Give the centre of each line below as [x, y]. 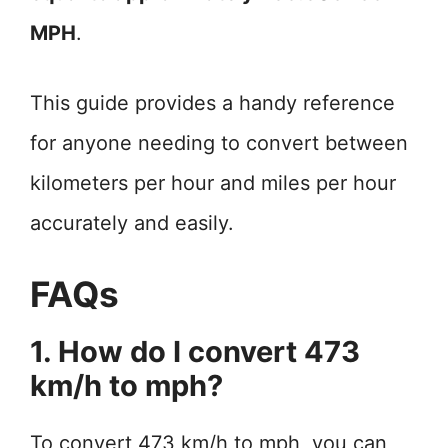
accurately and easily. [132, 223]
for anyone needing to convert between [219, 143]
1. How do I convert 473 [195, 351]
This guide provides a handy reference [212, 103]
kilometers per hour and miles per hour [213, 183]
